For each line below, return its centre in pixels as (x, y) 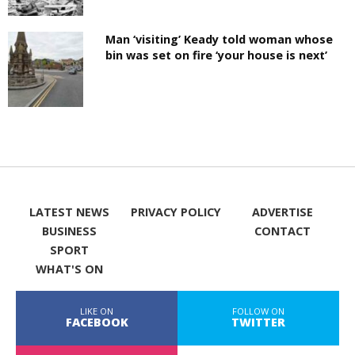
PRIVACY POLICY (176, 212)
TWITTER (258, 322)
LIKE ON (97, 311)
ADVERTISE (283, 212)
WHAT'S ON (69, 269)
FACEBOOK (97, 322)
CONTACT (283, 231)
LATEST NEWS (69, 212)
